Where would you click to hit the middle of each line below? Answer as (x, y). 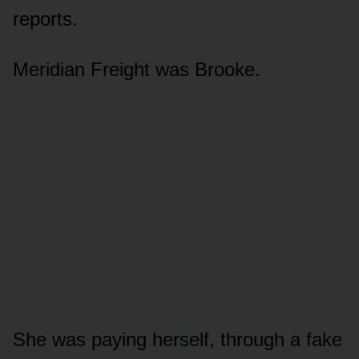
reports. (45, 18)
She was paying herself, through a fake (177, 339)
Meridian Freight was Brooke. (137, 69)
